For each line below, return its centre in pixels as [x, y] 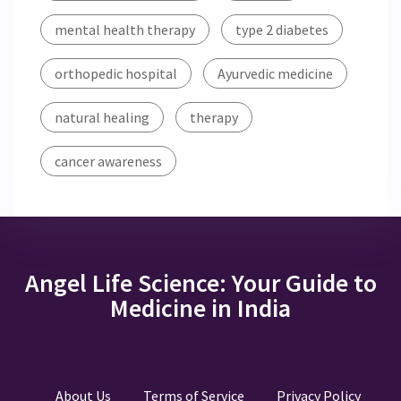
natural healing [102, 117]
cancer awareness [108, 161]
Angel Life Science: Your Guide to [200, 282]
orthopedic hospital [116, 73]
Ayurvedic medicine [275, 73]
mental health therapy [125, 29]
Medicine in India [200, 307]
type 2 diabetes [282, 29]
